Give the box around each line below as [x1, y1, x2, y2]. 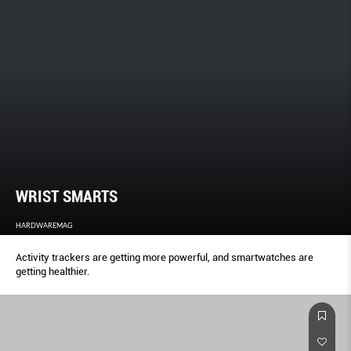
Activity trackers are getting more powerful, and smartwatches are [16, 251, 313, 264]
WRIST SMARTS [16, 187, 118, 207]
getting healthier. [16, 266, 89, 278]
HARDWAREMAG [16, 221, 73, 230]
